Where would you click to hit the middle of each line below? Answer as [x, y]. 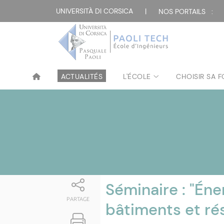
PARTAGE [78, 199]
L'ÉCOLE [137, 76]
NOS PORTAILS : [186, 12]
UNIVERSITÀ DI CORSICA [94, 11]
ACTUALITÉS [82, 76]
